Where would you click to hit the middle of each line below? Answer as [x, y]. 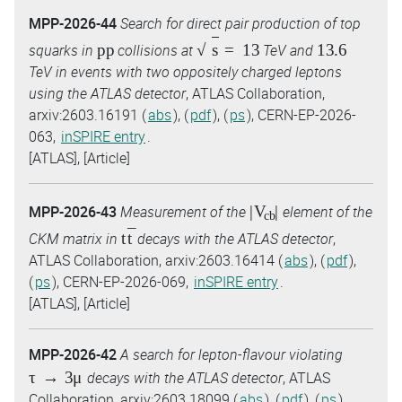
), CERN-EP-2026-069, [122, 281]
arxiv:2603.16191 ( [87, 114]
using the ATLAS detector [107, 93]
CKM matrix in [75, 238]
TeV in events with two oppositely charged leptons [185, 71]
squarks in [63, 50]
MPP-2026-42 [73, 354]
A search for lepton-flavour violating [232, 354]
